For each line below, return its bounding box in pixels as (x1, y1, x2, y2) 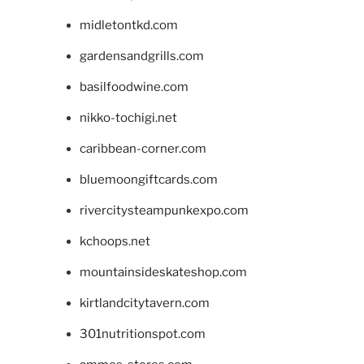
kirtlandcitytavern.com (79, 295, 210, 310)
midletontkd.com (79, 17, 178, 32)
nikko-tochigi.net (79, 110, 177, 125)
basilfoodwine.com (79, 79, 188, 94)
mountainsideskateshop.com (79, 264, 247, 279)
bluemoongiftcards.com (79, 171, 218, 187)
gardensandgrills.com (79, 48, 204, 63)
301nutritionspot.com (79, 326, 206, 341)
